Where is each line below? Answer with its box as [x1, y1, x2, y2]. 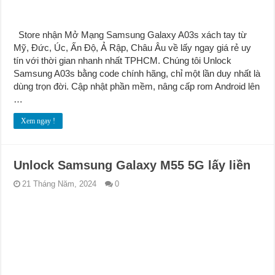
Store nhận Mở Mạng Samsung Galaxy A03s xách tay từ [14, 29, 247, 41]
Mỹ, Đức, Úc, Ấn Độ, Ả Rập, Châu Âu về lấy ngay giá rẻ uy [14, 42, 252, 53]
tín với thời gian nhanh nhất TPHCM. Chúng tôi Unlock [14, 55, 232, 66]
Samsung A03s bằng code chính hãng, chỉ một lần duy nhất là [14, 68, 261, 79]
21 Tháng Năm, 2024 [22, 179, 97, 189]
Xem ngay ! [21, 117, 56, 126]
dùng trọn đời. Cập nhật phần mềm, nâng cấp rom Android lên [14, 81, 260, 92]
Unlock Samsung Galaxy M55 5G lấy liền [14, 158, 251, 172]
